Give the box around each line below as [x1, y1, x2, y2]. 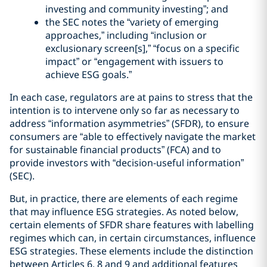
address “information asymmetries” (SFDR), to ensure [10, 117, 249, 130]
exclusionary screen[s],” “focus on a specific [45, 42, 240, 55]
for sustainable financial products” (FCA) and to [10, 143, 221, 156]
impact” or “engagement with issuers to [45, 55, 223, 68]
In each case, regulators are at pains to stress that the [10, 91, 253, 104]
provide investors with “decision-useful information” [10, 156, 244, 169]
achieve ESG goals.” [45, 68, 132, 81]
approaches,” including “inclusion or [45, 29, 207, 42]
